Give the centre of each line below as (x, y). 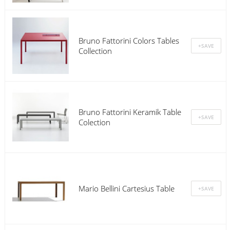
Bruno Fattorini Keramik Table (130, 112)
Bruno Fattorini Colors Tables (129, 40)
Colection (94, 122)
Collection (95, 51)
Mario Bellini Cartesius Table (126, 188)
